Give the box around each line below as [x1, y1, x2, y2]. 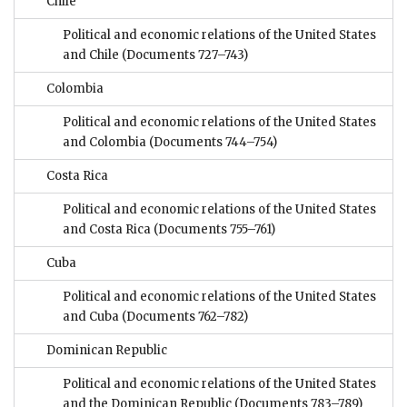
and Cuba [63, 309, 122, 325]
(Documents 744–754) [149, 134, 277, 151]
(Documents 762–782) [122, 309, 248, 325]
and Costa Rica [63, 222, 154, 238]
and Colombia [63, 134, 149, 151]
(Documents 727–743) [122, 47, 248, 64]
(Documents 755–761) [154, 222, 275, 238]
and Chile [63, 47, 122, 64]
